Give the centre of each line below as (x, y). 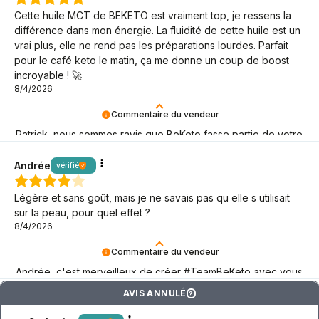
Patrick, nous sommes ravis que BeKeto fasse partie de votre (159, 135)
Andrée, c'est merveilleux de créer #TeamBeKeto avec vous (159, 272)
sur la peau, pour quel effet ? (82, 213)
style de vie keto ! (57, 150)
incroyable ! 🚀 (48, 75)
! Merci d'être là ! (55, 287)
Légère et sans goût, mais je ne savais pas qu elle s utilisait (152, 198)
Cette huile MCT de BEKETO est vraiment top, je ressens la (153, 16)
